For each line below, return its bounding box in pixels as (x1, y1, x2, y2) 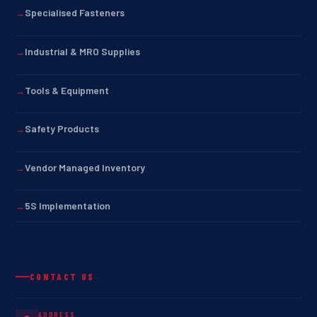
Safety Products (25, 122, 99, 135)
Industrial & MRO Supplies (25, 45, 140, 57)
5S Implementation (25, 200, 110, 212)
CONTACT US (30, 270, 95, 282)
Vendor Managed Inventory (25, 161, 145, 173)
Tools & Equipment (25, 83, 109, 96)
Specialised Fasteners (25, 6, 125, 19)
